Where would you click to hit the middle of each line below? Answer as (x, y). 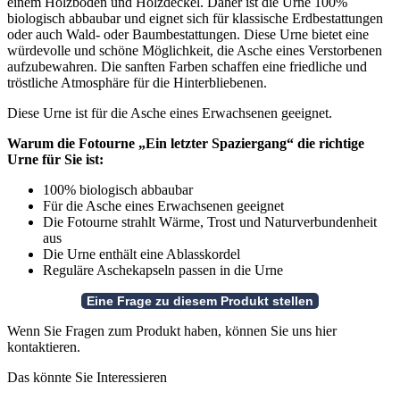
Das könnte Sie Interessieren (87, 378)
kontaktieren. (44, 347)
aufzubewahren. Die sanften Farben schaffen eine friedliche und (187, 67)
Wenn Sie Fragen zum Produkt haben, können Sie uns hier (172, 331)
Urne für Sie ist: (55, 160)
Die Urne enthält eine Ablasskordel (142, 254)
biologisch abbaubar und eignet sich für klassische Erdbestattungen (195, 19)
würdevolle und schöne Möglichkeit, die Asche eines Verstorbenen (195, 51)
